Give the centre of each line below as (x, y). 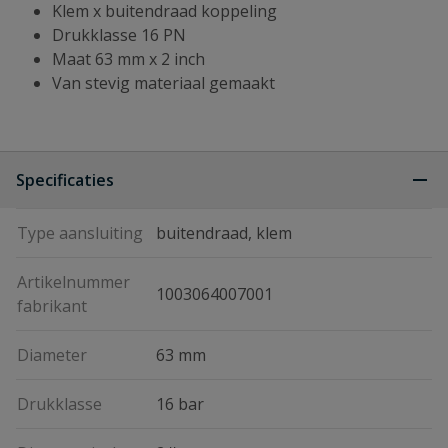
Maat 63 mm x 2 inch (128, 59)
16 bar (180, 404)
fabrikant (52, 306)
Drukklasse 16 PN (119, 35)
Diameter (52, 355)
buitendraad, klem (224, 233)
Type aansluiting (80, 233)
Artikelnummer (73, 282)
